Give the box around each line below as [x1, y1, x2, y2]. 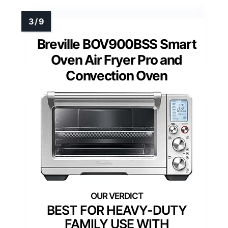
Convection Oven [66, 67, 167, 83]
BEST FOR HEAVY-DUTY [46, 202, 187, 218]
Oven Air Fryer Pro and [50, 51, 183, 68]
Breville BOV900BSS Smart [37, 36, 196, 52]
